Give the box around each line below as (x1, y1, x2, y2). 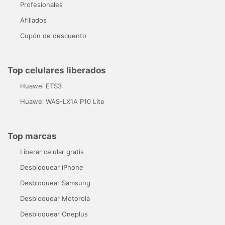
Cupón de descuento (20, 32, 86, 40)
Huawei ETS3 (20, 82, 62, 90)
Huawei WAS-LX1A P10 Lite (20, 97, 104, 106)
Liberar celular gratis (20, 148, 84, 156)
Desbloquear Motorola (20, 194, 90, 203)
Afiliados (20, 16, 47, 25)
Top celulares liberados (8, 65, 106, 76)
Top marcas (8, 131, 57, 142)
